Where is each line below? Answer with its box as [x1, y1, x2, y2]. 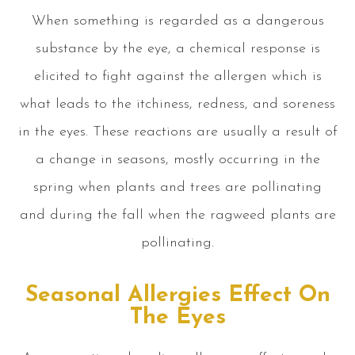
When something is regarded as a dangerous [31, 13, 324, 29]
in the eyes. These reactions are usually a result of [17, 124, 338, 139]
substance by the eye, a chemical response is [35, 40, 320, 56]
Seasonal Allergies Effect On [25, 284, 330, 307]
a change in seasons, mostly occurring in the [35, 151, 320, 167]
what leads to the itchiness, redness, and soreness [20, 96, 335, 112]
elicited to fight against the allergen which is [33, 68, 322, 84]
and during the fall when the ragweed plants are [19, 207, 336, 223]
